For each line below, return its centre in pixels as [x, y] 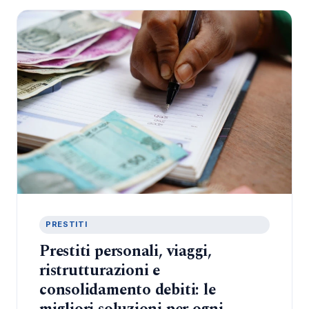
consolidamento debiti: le [128, 290]
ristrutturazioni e [100, 271]
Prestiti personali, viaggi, [126, 251]
